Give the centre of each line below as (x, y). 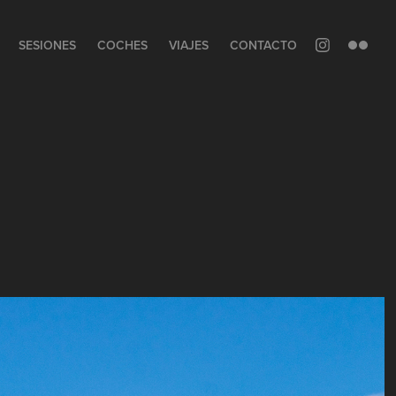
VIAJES (188, 45)
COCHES (122, 45)
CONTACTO (263, 45)
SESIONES (47, 45)
